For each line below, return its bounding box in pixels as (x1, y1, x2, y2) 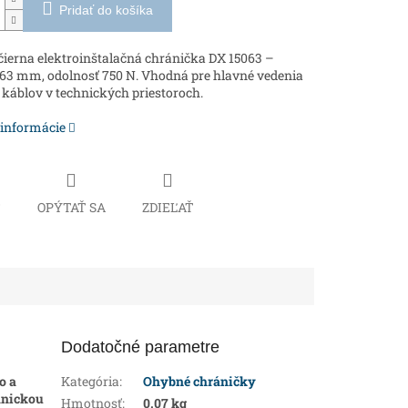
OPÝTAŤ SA (36, 198, 106, 216)
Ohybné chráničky (143, 372, 257, 390)
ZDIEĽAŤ (141, 198, 194, 216)
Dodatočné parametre (61, 337, 220, 356)
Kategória (61, 372, 120, 390)
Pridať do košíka (58, 3, 153, 18)
